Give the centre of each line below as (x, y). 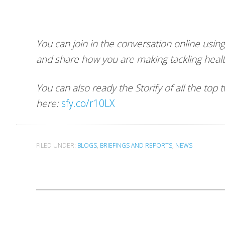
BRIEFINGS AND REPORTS (136, 145)
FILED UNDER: (57, 145)
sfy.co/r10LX (88, 103)
